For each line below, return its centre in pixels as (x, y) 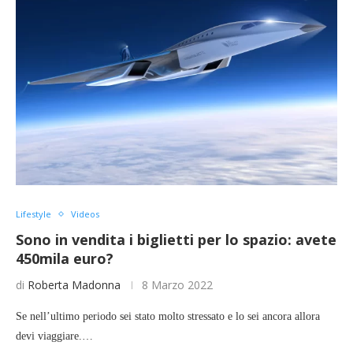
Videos (85, 214)
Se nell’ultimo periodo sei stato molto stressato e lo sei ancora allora (168, 317)
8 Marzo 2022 (177, 285)
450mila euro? (65, 259)
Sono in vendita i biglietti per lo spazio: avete (176, 240)
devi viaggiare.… (54, 336)
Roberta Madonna (74, 285)
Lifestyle (33, 214)
